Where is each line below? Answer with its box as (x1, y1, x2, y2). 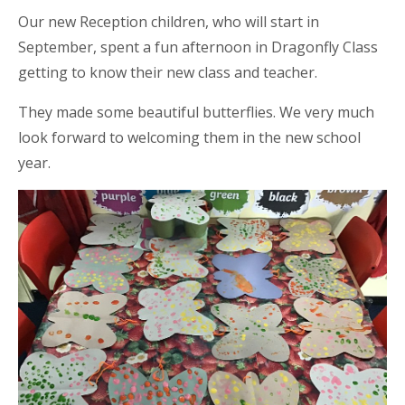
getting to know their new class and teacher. (18, 62, 317, 82)
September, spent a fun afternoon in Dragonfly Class (18, 37, 378, 57)
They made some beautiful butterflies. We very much (18, 102, 374, 122)
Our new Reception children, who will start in (18, 12, 319, 32)
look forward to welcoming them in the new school (18, 127, 361, 147)
